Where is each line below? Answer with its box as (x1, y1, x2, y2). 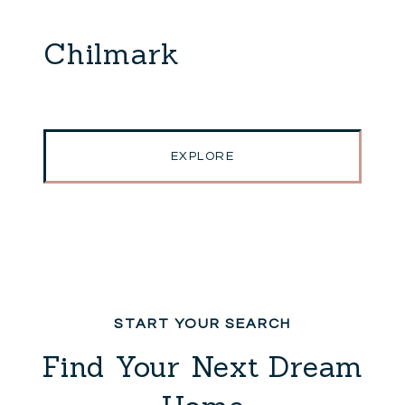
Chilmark (43, 35, 180, 73)
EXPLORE (170, 150, 235, 164)
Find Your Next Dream (42, 348, 363, 386)
